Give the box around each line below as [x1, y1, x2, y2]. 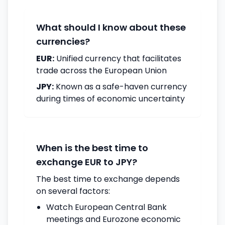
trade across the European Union [36, 65, 167, 76]
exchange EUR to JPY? [36, 156, 137, 168]
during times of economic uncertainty [36, 93, 185, 104]
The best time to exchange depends [36, 173, 180, 185]
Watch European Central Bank [46, 201, 167, 213]
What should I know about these [36, 21, 186, 34]
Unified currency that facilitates [54, 53, 181, 64]
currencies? [36, 35, 90, 48]
